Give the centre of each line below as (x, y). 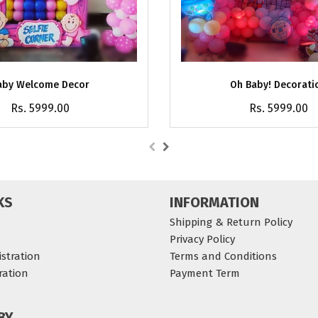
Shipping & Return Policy (231, 222)
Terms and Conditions (223, 256)
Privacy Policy (202, 239)
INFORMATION (214, 202)
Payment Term (205, 273)
